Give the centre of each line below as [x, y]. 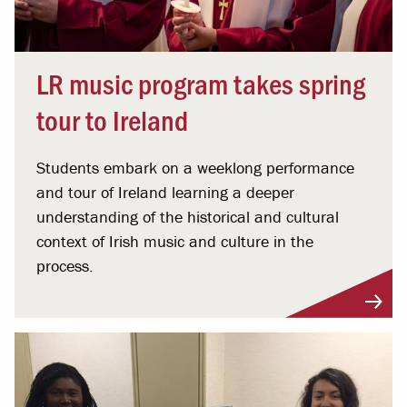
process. [65, 265]
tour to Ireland [112, 119]
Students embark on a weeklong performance [195, 167]
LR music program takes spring [201, 82]
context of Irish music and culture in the [175, 241]
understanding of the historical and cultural [188, 216]
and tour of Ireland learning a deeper [165, 192]
